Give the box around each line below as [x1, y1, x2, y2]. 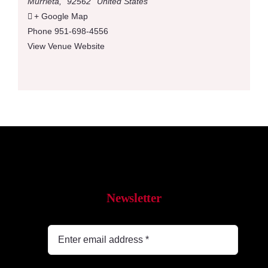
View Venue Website [27, 41, 105, 51]
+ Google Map [33, 11, 88, 22]
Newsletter [106, 191, 162, 206]
